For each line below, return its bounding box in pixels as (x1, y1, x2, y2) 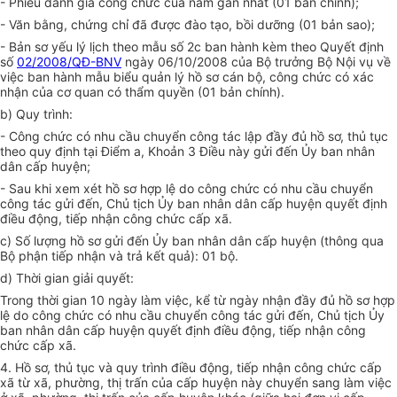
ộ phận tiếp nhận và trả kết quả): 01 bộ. (8, 248, 238, 264)
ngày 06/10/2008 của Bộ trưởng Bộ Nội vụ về (121, 54, 391, 70)
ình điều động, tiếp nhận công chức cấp (151, 360, 382, 376)
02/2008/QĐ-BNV (17, 54, 121, 70)
